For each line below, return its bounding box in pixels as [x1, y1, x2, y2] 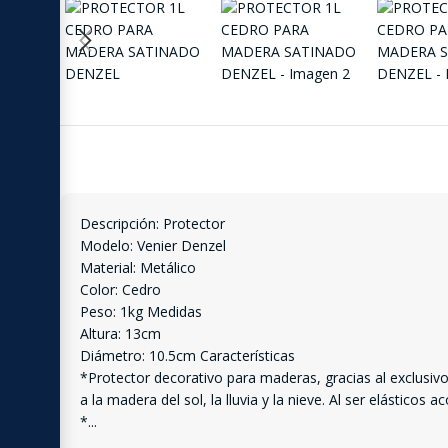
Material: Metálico [80, 258, 196, 278]
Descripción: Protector [80, 214, 225, 234]
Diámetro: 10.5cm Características [80, 346, 295, 366]
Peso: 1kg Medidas [80, 302, 202, 322]
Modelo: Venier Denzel [80, 236, 226, 256]
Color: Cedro [80, 280, 161, 300]
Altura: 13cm [80, 324, 161, 344]
